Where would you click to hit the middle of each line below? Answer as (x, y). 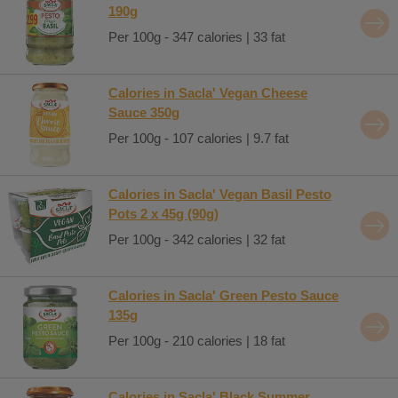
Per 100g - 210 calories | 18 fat (197, 341)
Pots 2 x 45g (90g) (163, 213)
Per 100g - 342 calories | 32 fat (197, 239)
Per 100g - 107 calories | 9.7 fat (199, 138)
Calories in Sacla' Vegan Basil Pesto (220, 194)
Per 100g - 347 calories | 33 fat (197, 37)
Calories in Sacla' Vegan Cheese (208, 92)
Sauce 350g (144, 112)
